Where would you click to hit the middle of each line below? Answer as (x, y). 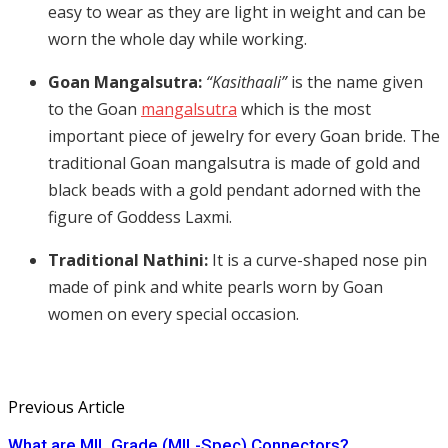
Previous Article (66, 407)
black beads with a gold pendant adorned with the (234, 190)
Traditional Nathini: (130, 260)
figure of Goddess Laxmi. (142, 217)
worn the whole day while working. (179, 39)
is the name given (357, 82)
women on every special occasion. (175, 314)
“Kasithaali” (248, 82)
